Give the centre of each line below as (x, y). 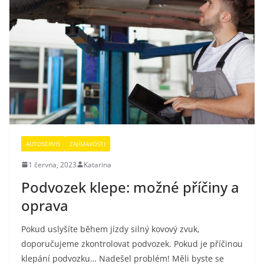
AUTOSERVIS (43, 143)
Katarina (98, 164)
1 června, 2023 (52, 164)
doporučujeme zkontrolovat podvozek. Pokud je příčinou (132, 243)
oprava (45, 205)
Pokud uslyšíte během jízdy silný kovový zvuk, (110, 229)
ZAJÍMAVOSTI (88, 143)
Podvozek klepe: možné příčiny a (130, 187)
